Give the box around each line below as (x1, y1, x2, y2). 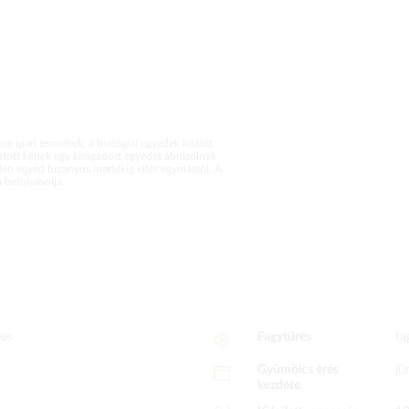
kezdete (257, 379, 300, 392)
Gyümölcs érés (257, 363, 339, 376)
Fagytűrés (257, 330, 311, 343)
